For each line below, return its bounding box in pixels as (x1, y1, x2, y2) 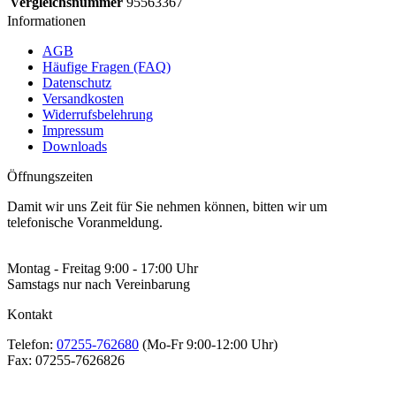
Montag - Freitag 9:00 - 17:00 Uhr (7, 261, 198, 277)
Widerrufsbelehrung (42, 107, 153, 123)
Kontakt (7, 307, 52, 323)
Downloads (42, 139, 107, 155)
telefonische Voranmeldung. (7, 215, 163, 231)
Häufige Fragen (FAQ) (42, 59, 171, 75)
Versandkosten (42, 91, 124, 107)
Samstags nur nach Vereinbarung (7, 277, 190, 293)
